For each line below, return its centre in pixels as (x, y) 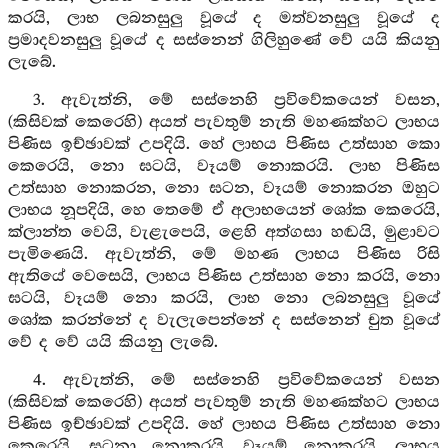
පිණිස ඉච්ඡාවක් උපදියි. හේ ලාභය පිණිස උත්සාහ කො (224, 144)
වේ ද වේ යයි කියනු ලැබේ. (113, 342)
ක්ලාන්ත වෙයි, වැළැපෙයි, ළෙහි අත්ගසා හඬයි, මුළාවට (224, 232)
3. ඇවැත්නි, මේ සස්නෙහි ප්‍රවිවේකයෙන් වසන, (236, 100)
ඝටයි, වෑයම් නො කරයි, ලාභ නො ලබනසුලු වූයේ (224, 298)
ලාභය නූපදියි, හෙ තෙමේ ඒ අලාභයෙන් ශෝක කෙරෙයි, (224, 210)
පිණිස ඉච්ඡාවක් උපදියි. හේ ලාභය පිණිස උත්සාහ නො (224, 424)
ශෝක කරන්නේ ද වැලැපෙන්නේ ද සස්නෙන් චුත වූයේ (224, 320)
